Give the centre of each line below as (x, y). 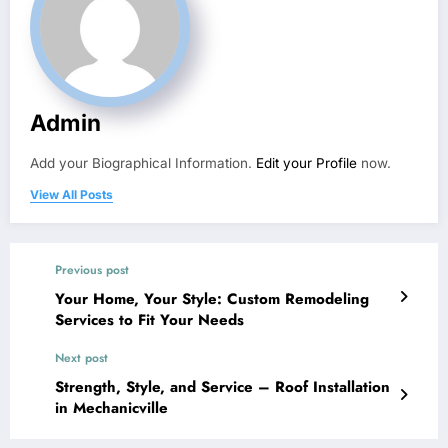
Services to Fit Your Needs (149, 319)
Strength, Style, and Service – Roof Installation (222, 386)
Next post (81, 357)
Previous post (92, 269)
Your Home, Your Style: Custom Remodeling (212, 298)
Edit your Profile (306, 162)
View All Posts (71, 194)
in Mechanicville (111, 407)
